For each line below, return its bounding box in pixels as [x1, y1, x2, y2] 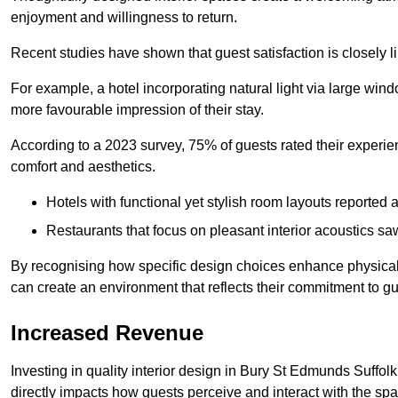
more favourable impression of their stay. [11, 101, 264, 117]
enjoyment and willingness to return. [11, 9, 237, 25]
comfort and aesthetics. [11, 158, 155, 174]
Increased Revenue [11, 320, 203, 345]
